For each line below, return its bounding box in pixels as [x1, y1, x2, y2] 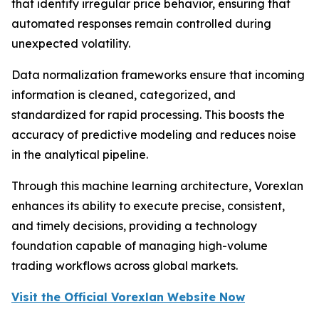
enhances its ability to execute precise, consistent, [11, 199, 285, 214]
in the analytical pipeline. [11, 147, 148, 162]
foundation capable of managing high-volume [11, 239, 268, 253]
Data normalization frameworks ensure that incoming [11, 68, 305, 83]
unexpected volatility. [11, 36, 130, 51]
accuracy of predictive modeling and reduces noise [11, 127, 296, 142]
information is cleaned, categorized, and [11, 88, 236, 103]
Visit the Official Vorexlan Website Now [11, 290, 245, 305]
